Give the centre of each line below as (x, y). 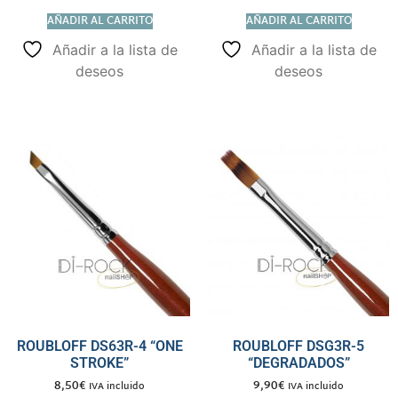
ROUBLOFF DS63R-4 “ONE (99, 346)
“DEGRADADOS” (298, 362)
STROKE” (99, 362)
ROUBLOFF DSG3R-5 (298, 346)
